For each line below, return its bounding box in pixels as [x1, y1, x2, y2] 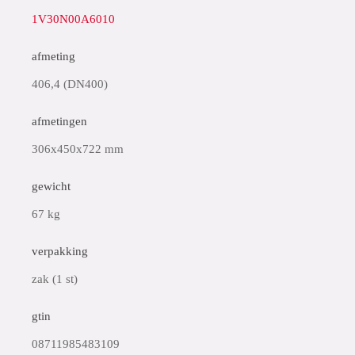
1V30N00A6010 [32, 13, 115, 25]
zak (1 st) [32, 273, 78, 285]
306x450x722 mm [32, 143, 124, 155]
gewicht [32, 180, 71, 193]
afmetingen [32, 115, 87, 128]
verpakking [32, 245, 88, 258]
